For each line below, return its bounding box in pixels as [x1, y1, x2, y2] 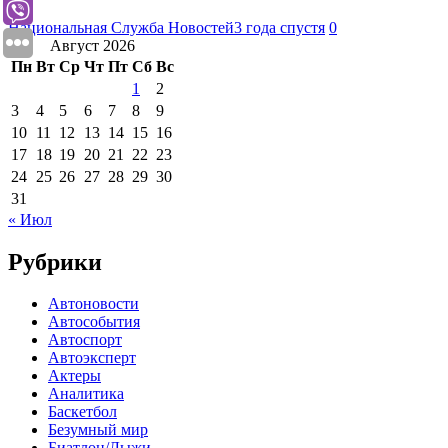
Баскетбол [48, 403, 117, 421]
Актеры [48, 367, 101, 385]
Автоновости [48, 295, 139, 313]
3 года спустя [234, 18, 325, 36]
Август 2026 [50, 36, 135, 54]
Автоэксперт [48, 349, 136, 367]
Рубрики [8, 248, 102, 275]
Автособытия [48, 313, 140, 331]
